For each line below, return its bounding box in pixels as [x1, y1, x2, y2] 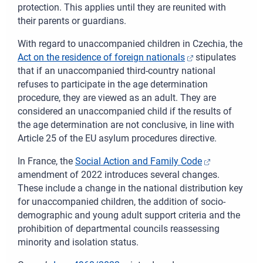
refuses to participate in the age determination [18, 79, 208, 90]
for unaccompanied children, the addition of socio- [18, 196, 225, 208]
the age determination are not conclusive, [18, 119, 190, 131]
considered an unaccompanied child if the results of [18, 106, 232, 117]
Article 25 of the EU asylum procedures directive [18, 133, 214, 144]
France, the [28, 156, 75, 167]
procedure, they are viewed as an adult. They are [18, 92, 216, 104]
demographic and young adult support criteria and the [18, 210, 240, 221]
